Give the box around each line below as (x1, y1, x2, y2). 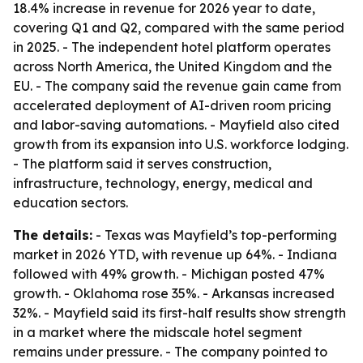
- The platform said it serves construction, (13, 156, 271, 172)
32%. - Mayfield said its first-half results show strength (13, 305, 346, 321)
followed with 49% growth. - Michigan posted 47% (13, 266, 325, 282)
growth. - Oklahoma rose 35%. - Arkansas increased (13, 285, 335, 301)
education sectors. (13, 194, 128, 211)
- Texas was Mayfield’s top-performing (92, 227, 337, 243)
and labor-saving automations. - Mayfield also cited (13, 117, 340, 133)
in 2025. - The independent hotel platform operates (13, 39, 331, 55)
